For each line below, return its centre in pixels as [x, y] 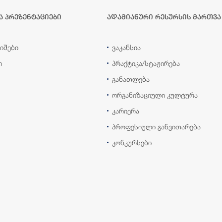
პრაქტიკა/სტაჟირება [146, 63]
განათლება [131, 79]
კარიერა [126, 111]
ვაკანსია [126, 47]
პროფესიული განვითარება [156, 126]
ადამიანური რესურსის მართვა [164, 17]
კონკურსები [132, 142]
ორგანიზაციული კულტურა [155, 95]
